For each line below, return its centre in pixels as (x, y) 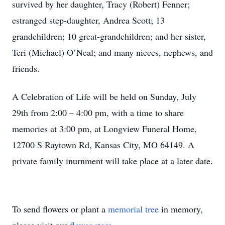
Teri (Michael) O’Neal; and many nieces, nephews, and (113, 52)
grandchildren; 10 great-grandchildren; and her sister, (109, 36)
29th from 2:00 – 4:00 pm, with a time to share (98, 113)
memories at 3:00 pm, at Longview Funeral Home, (104, 129)
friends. (26, 68)
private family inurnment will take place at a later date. (113, 161)
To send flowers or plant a (60, 209)
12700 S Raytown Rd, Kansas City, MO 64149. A (103, 145)
